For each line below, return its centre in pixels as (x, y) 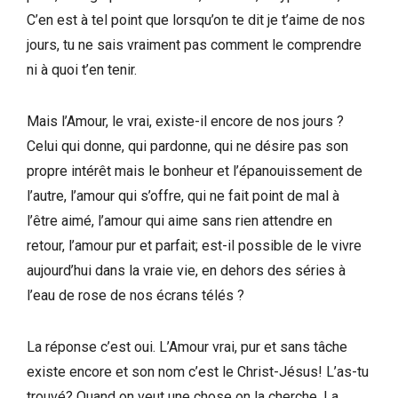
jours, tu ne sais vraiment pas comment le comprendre (194, 44)
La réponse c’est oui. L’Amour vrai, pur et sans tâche (187, 346)
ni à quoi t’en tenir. (82, 69)
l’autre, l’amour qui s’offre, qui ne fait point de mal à (183, 195)
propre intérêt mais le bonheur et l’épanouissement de (195, 171)
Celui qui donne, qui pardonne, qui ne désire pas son (187, 146)
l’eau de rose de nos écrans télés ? (135, 295)
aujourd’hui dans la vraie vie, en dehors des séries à (186, 270)
